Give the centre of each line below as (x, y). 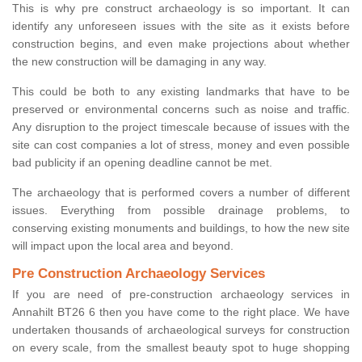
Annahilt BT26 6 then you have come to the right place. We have (181, 312)
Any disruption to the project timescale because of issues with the (181, 127)
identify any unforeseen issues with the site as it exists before (181, 26)
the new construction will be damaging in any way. (139, 62)
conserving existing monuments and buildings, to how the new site (181, 228)
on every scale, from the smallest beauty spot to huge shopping (181, 348)
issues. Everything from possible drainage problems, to (181, 210)
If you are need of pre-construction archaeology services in (181, 295)
